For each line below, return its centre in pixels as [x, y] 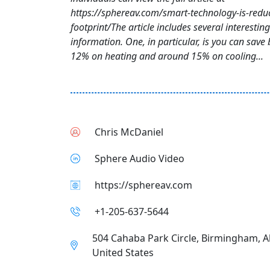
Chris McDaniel [129, 132]
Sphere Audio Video [140, 159]
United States [123, 253]
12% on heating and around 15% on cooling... [167, 56]
